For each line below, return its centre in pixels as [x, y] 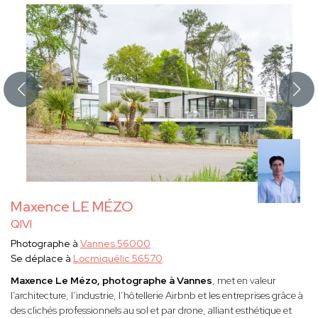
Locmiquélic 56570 [118, 259]
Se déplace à [42, 259]
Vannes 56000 [115, 244]
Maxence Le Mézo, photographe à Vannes [111, 281]
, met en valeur [244, 281]
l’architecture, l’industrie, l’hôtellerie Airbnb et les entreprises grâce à [157, 296]
